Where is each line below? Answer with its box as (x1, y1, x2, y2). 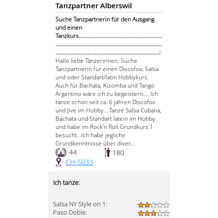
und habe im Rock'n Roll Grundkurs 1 (55, 123, 153, 131)
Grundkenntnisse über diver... (55, 139, 135, 148)
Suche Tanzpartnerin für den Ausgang (55, 15, 154, 24)
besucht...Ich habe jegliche (55, 131, 126, 140)
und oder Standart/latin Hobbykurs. (55, 73, 149, 82)
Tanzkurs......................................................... (55, 32, 162, 40)
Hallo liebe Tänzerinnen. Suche (55, 56, 137, 65)
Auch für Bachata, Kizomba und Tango (55, 81, 154, 90)
